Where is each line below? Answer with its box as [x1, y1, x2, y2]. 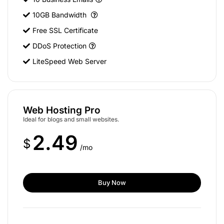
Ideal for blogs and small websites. [23, 115, 119, 123]
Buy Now [98, 178, 126, 186]
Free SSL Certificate [32, 26, 98, 34]
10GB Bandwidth [32, 10, 88, 19]
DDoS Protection [32, 41, 86, 50]
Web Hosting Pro [23, 104, 100, 116]
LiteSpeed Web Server [32, 57, 106, 65]
